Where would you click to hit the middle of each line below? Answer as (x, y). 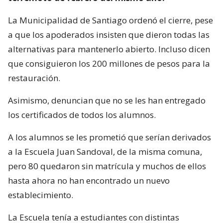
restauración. (34, 78)
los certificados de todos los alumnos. (82, 114)
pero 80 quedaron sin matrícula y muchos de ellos (107, 166)
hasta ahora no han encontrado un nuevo (89, 180)
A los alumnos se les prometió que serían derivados (110, 137)
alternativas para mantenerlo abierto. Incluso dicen (109, 49)
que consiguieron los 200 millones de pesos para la (109, 63)
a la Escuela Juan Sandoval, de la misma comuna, (105, 151)
